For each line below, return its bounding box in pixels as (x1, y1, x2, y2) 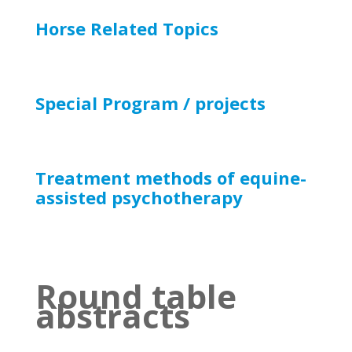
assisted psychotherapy (35, 185, 243, 209)
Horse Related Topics (35, 16, 218, 40)
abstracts (35, 293, 190, 338)
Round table (35, 273, 236, 318)
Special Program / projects (35, 91, 266, 115)
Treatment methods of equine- (35, 166, 306, 189)
